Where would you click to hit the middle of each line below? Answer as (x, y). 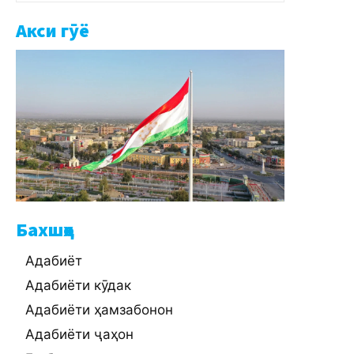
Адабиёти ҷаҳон (79, 334)
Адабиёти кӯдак (78, 285)
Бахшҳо (45, 229)
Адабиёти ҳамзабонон (99, 309)
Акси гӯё (53, 31)
